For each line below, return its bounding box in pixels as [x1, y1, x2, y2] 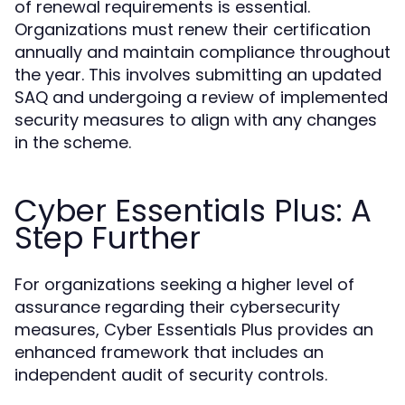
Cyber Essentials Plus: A [14, 189, 372, 232]
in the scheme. [14, 131, 131, 154]
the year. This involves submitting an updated [14, 63, 381, 86]
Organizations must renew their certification [14, 18, 371, 41]
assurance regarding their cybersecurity [14, 296, 340, 318]
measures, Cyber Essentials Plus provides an [14, 318, 373, 341]
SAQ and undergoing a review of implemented [14, 86, 388, 108]
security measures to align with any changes [14, 108, 377, 131]
